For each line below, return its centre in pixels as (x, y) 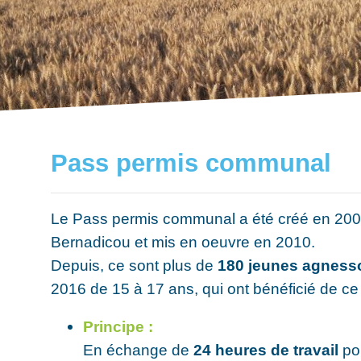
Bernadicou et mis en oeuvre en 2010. (183, 242)
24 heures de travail (266, 349)
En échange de (139, 349)
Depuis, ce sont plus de (135, 266)
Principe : (118, 326)
